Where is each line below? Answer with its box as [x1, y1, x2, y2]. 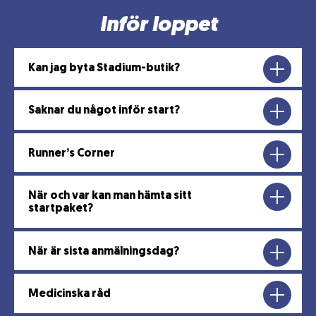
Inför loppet [99, 14, 217, 37]
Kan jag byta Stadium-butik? [28, 62, 180, 74]
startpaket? [28, 203, 93, 214]
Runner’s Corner [28, 147, 115, 159]
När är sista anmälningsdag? [28, 245, 179, 257]
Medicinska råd [28, 288, 111, 300]
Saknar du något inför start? [28, 105, 180, 116]
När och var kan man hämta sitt [28, 190, 192, 202]
